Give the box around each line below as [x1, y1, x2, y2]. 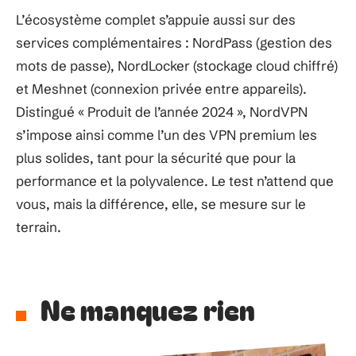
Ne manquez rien [40, 287, 256, 329]
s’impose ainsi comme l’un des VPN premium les [16, 126, 317, 143]
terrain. [16, 218, 61, 235]
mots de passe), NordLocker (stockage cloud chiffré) [16, 56, 338, 74]
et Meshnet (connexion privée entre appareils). [16, 79, 307, 97]
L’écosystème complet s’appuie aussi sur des [16, 10, 296, 28]
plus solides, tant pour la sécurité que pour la [16, 149, 296, 166]
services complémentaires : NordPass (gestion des [16, 33, 332, 51]
